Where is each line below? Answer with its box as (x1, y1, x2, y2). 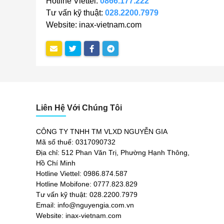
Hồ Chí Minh (36, 158, 75, 167)
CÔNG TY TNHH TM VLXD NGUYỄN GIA (36, 127, 167, 135)
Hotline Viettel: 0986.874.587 (36, 169, 127, 177)
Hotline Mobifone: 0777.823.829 (36, 179, 137, 188)
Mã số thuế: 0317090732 (36, 137, 115, 146)
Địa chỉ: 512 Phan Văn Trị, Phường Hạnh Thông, (36, 148, 189, 156)
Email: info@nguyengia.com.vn (36, 200, 134, 209)
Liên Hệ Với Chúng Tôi (36, 103, 122, 112)
